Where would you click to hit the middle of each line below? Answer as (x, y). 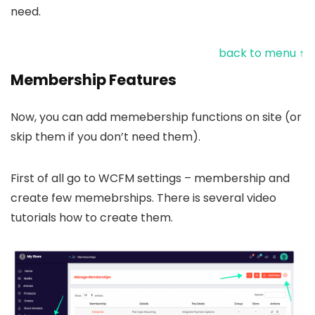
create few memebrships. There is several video (143, 198)
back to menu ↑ (262, 53)
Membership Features (94, 80)
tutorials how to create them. (92, 218)
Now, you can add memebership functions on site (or (156, 117)
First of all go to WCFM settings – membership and (150, 179)
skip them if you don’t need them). (105, 137)
